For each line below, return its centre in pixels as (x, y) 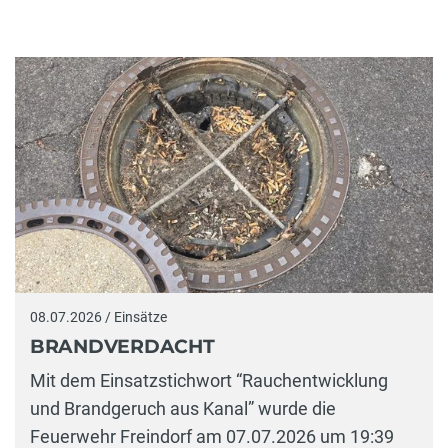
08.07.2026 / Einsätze (98, 316)
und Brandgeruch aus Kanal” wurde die (183, 408)
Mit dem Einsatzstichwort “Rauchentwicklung (209, 380)
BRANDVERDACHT (122, 347)
